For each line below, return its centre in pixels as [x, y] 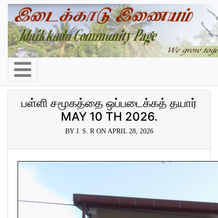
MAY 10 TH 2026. [109, 117]
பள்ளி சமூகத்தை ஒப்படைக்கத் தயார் [109, 103]
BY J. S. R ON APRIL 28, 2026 [109, 131]
